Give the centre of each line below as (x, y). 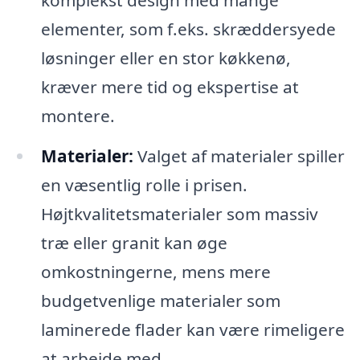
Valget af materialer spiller (239, 155)
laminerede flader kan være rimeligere (192, 329)
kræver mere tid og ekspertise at (170, 86)
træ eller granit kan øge (134, 242)
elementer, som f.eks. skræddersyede (188, 29)
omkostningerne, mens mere (155, 271)
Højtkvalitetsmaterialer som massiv (179, 213)
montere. (78, 115)
